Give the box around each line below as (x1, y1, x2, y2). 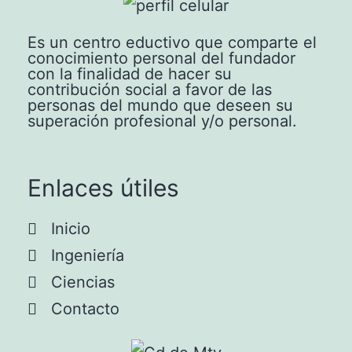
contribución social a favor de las (27, 80, 272, 100)
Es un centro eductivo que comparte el (27, 33, 317, 53)
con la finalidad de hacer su (27, 64, 232, 84)
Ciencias (51, 273, 115, 292)
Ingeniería (51, 246, 124, 266)
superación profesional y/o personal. (27, 112, 297, 131)
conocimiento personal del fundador (27, 49, 295, 68)
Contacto (51, 299, 119, 319)
